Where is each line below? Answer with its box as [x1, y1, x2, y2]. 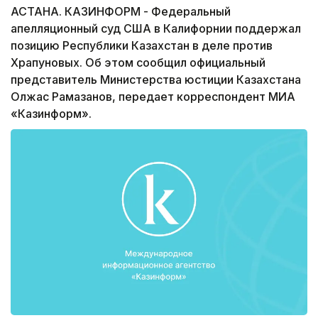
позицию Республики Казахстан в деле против [11, 38, 273, 53]
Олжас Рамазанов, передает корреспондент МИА [11, 89, 295, 104]
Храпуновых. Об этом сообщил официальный [11, 55, 265, 70]
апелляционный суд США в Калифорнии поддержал [11, 21, 301, 36]
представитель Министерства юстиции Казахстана [11, 72, 301, 87]
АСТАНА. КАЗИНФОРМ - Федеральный [11, 4, 231, 19]
